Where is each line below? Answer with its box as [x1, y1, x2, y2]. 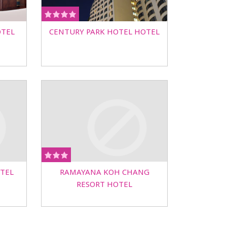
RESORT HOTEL [77, 179, 133, 190]
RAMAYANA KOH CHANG [59, 167, 149, 177]
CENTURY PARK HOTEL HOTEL [49, 26, 160, 36]
